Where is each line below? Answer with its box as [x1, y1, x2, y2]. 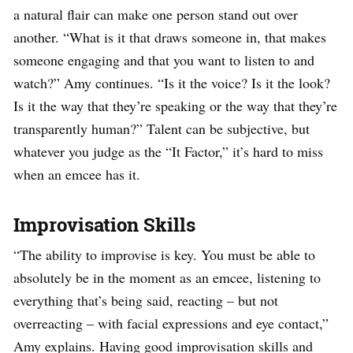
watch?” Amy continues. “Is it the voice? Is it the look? [13, 72, 330, 92]
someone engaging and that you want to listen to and [13, 50, 314, 69]
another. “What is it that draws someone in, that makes [13, 27, 326, 46]
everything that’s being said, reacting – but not [13, 290, 278, 310]
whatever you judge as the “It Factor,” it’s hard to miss [13, 141, 323, 161]
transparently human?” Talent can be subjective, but [13, 118, 310, 138]
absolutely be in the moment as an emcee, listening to [13, 267, 321, 287]
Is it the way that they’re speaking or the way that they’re [13, 95, 337, 115]
